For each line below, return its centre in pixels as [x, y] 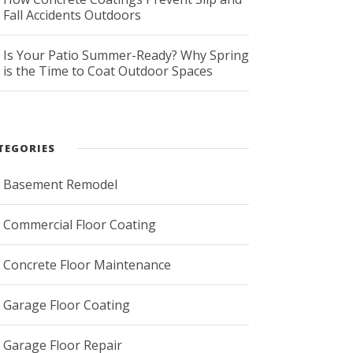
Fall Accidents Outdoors [72, 15]
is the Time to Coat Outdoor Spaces [108, 71]
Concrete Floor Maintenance [87, 264]
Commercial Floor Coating [80, 224]
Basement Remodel [61, 184]
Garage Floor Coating [67, 305]
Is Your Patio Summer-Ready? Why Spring [126, 55]
